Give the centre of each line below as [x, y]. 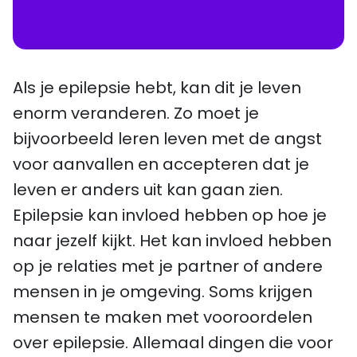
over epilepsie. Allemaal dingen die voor [173, 343]
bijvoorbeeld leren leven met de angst [167, 139]
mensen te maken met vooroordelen [163, 318]
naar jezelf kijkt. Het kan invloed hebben [172, 241]
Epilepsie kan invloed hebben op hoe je [170, 216]
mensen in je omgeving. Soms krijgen [163, 292]
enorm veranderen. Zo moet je [136, 114]
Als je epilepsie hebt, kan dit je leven [157, 88]
